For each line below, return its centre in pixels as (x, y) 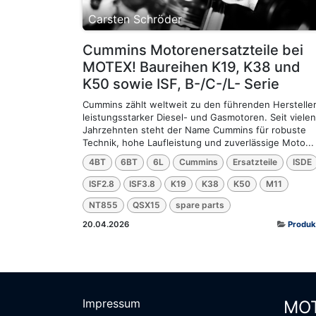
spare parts (200, 205)
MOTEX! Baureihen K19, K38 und (192, 67)
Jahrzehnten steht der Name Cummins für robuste (194, 130)
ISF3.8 (142, 183)
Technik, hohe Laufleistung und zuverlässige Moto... (198, 143)
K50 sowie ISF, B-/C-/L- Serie (181, 84)
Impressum (111, 304)
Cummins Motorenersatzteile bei (193, 50)
